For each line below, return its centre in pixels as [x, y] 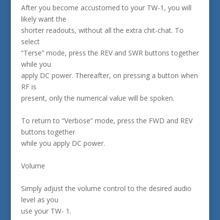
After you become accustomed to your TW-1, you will [106, 8]
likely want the [43, 19]
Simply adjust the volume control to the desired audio [106, 188]
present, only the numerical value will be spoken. [97, 98]
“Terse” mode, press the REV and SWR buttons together [110, 53]
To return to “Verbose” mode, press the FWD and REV [107, 121]
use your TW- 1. [46, 211]
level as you [40, 200]
